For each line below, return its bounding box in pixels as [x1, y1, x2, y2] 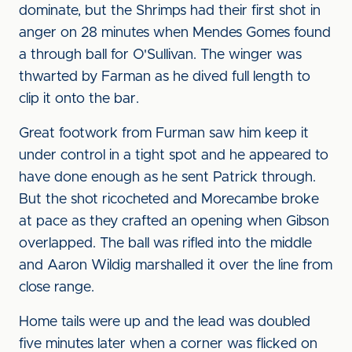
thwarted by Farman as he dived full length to [19, 70, 310, 84]
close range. [19, 280, 94, 295]
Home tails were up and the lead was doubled [19, 315, 310, 329]
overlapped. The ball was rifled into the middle [19, 236, 312, 251]
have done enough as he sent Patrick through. [19, 170, 316, 185]
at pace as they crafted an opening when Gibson [19, 214, 329, 229]
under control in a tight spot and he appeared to [19, 148, 328, 163]
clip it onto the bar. [19, 92, 139, 106]
